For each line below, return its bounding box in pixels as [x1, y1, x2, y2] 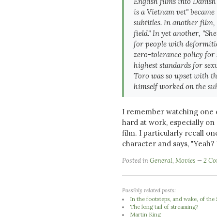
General [150, 156, 172, 165]
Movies [175, 156, 196, 165]
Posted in [122, 156, 150, 165]
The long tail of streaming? [130, 203, 199, 210]
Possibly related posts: [122, 186, 176, 194]
